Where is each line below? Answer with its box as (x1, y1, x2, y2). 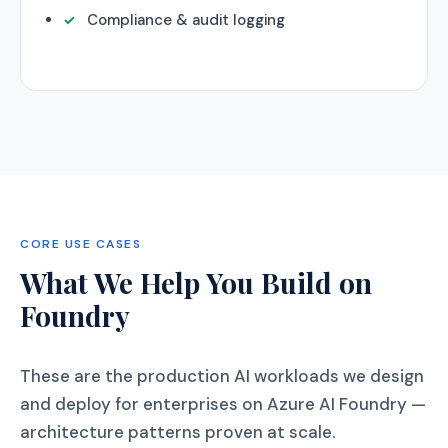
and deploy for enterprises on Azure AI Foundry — (20, 393, 426, 415)
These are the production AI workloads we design (20, 365, 424, 387)
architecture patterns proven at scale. (20, 421, 335, 443)
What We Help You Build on (20, 264, 372, 301)
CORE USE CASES (20, 236, 141, 252)
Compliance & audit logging (87, 10, 285, 30)
